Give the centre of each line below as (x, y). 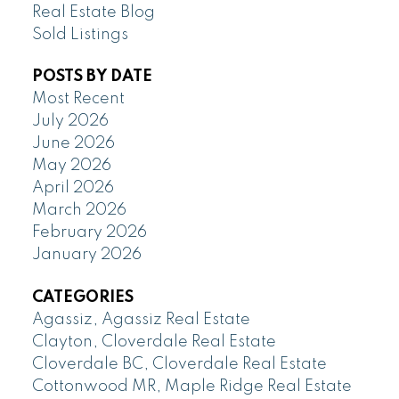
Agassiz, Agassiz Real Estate (141, 319)
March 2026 (79, 211)
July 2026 (70, 122)
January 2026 (86, 255)
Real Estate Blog (93, 13)
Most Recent (78, 99)
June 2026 (73, 144)
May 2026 (71, 166)
